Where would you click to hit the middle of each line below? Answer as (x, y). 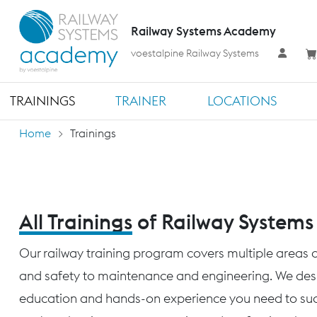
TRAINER (141, 100)
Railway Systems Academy (203, 31)
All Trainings (76, 222)
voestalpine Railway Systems (195, 53)
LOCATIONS (242, 100)
